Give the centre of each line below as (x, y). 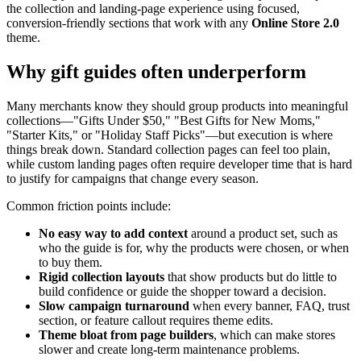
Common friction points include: (89, 205)
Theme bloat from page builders (126, 334)
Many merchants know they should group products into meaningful (177, 106)
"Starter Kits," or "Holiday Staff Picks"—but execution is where (170, 135)
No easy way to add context (113, 233)
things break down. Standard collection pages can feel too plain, (168, 149)
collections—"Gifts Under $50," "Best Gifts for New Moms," (164, 120)
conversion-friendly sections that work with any (129, 23)
